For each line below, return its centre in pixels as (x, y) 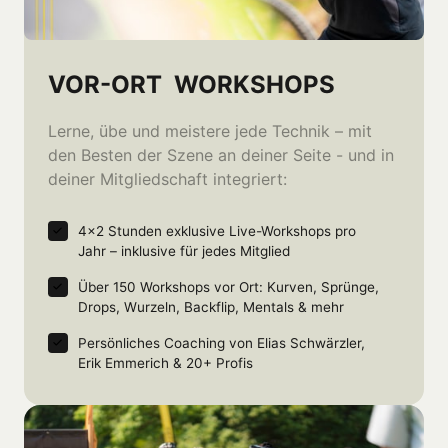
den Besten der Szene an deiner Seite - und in (221, 155)
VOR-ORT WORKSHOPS (191, 85)
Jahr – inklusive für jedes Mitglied (183, 251)
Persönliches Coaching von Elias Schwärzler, (221, 343)
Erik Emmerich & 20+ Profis (165, 363)
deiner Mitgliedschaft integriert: (170, 179)
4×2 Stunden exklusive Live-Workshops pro (216, 231)
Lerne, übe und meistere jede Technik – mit (210, 131)
